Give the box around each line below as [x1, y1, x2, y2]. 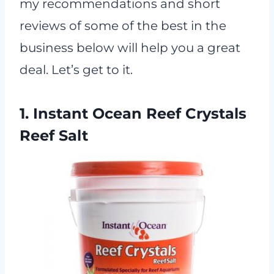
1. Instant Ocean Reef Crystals [20, 105, 246, 122]
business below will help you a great [20, 40, 240, 55]
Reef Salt [20, 127, 88, 144]
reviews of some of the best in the [20, 18, 226, 33]
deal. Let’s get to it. [20, 62, 133, 77]
